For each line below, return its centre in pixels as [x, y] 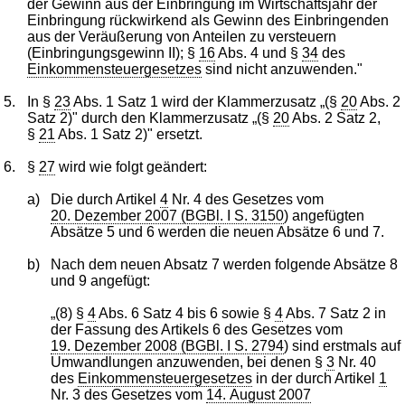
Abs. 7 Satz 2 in [334, 313]
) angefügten [324, 215]
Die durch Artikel [105, 199]
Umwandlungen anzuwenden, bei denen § [188, 362]
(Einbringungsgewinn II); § [113, 52]
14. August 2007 [258, 394]
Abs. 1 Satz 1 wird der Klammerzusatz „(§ [206, 101]
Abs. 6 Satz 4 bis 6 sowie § [185, 313]
